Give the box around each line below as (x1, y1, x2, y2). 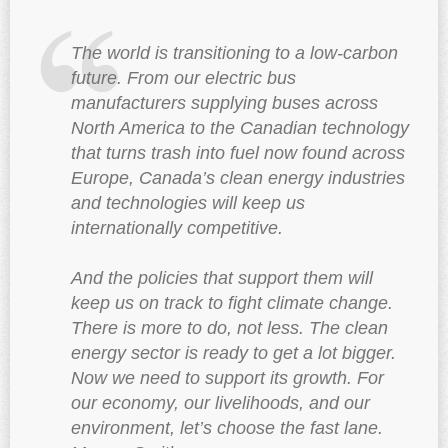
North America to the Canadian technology (70, 118, 409, 139)
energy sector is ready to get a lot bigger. (70, 343, 396, 364)
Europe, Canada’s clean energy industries (70, 168, 405, 189)
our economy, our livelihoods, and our (70, 393, 370, 414)
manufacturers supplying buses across (70, 93, 378, 114)
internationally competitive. (70, 218, 283, 239)
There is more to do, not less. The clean (70, 318, 388, 339)
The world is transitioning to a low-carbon (70, 43, 398, 64)
